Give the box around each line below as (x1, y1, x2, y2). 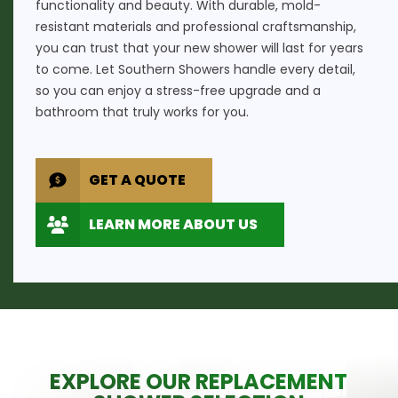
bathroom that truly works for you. (36, 103, 249, 121)
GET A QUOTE (89, 170, 186, 190)
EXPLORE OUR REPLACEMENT (50, 367, 348, 396)
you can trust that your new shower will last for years (36, 39, 363, 57)
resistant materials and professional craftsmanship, (36, 18, 356, 36)
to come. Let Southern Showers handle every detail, (36, 60, 355, 78)
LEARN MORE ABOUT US (89, 214, 258, 235)
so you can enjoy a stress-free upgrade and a (36, 82, 321, 99)
